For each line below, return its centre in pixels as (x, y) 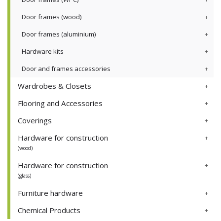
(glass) (24, 176)
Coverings (35, 121)
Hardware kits (43, 52)
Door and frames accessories (66, 69)
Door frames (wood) (52, 17)
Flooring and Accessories (60, 103)
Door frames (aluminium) (59, 34)
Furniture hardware (50, 193)
